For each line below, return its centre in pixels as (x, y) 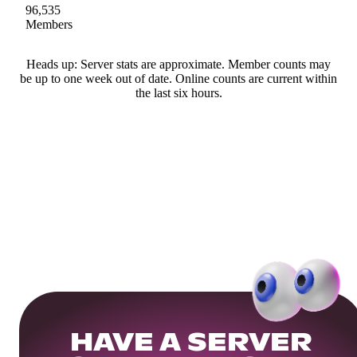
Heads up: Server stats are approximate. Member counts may (178, 64)
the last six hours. (178, 92)
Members (49, 24)
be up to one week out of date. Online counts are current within (178, 78)
